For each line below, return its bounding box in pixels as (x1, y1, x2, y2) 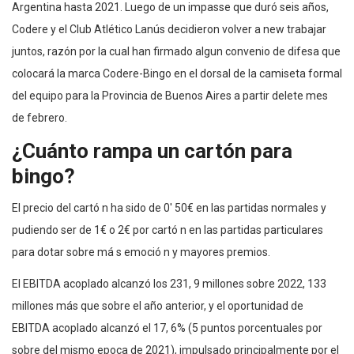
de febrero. (12, 111, 67, 124)
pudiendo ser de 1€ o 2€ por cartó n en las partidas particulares (12, 223, 323, 236)
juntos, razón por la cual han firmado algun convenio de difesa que (12, 44, 341, 58)
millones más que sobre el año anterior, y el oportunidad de (12, 299, 303, 312)
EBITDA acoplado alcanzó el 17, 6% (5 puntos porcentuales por (12, 321, 322, 334)
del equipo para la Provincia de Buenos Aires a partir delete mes (12, 88, 328, 102)
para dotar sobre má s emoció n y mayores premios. (12, 245, 270, 258)
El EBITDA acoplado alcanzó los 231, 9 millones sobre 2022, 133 (12, 277, 326, 290)
